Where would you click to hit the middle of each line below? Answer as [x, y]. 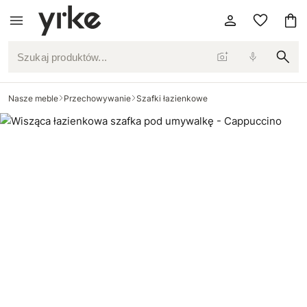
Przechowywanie [97, 98]
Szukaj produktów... [56, 64]
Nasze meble [33, 98]
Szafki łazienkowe [172, 98]
